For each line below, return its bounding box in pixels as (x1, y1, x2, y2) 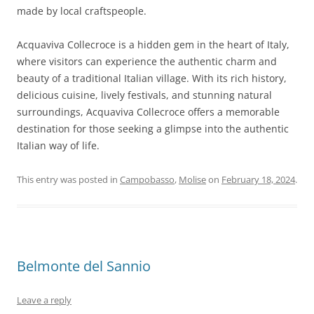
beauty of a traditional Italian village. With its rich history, (17, 71, 287, 85)
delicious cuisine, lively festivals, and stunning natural (17, 88, 272, 102)
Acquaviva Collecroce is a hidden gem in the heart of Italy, (17, 38, 289, 51)
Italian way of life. (17, 139, 100, 152)
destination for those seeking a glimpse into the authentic (17, 122, 289, 135)
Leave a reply (17, 294, 71, 306)
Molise (179, 173, 206, 186)
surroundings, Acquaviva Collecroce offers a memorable (17, 105, 280, 118)
